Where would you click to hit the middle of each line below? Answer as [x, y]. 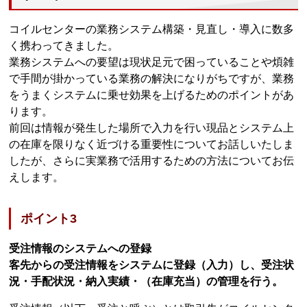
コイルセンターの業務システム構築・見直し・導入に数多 [152, 29]
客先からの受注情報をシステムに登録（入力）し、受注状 [152, 265]
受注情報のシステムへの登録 [81, 248]
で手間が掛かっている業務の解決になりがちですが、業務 [152, 78]
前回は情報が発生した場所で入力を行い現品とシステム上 [152, 127]
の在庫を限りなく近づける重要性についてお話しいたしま [152, 144]
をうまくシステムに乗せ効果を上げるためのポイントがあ [152, 95]
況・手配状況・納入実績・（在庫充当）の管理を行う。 [146, 281]
